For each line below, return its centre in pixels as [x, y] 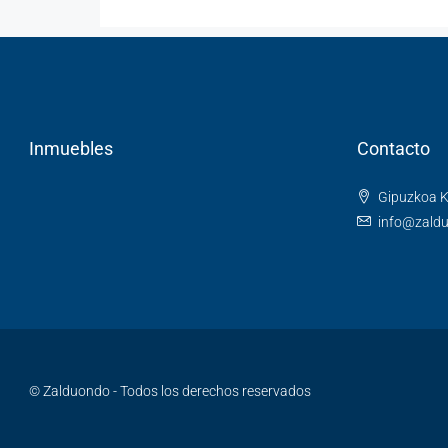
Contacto [393, 148]
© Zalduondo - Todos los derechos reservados [170, 390]
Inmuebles [71, 148]
